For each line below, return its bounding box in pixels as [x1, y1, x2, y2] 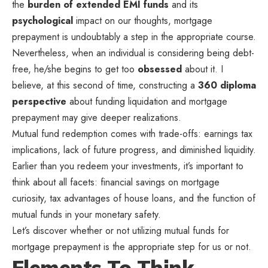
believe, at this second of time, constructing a [12, 78, 198, 93]
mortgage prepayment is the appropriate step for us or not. [12, 240, 251, 254]
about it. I [182, 62, 223, 77]
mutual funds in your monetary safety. [12, 208, 161, 222]
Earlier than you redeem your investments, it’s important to [12, 159, 243, 173]
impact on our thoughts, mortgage [73, 14, 212, 28]
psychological [12, 14, 73, 28]
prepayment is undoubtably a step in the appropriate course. [12, 30, 256, 44]
